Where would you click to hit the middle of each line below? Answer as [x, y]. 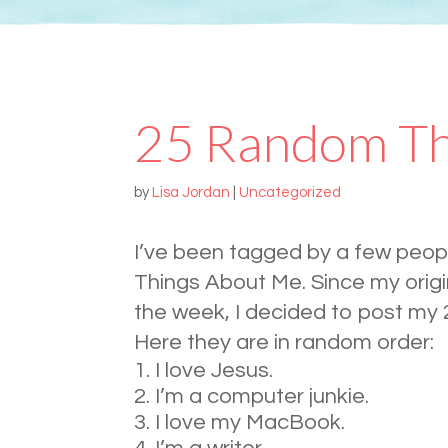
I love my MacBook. [250, 422]
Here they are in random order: [284, 342]
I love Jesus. [214, 370]
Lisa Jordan [191, 193]
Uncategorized [290, 193]
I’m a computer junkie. [262, 396]
